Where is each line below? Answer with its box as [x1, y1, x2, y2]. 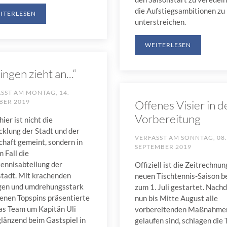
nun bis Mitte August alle [134, 194, 218, 203]
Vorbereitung [134, 111, 201, 126]
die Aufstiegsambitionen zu [134, 6, 225, 15]
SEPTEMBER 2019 [134, 143, 192, 150]
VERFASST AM [134, 134, 181, 141]
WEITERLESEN [144, 41, 191, 49]
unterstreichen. [134, 17, 186, 26]
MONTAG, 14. [25, 89, 69, 97]
